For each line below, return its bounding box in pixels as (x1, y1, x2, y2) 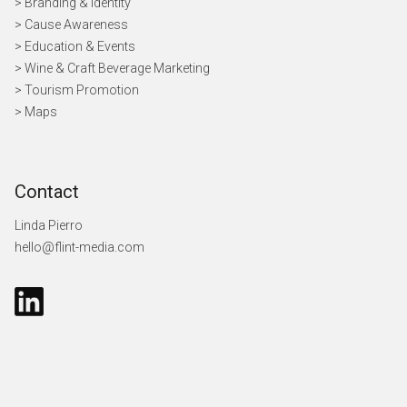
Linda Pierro (15, 218, 83, 233)
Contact (15, 181, 79, 203)
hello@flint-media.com (15, 240, 144, 255)
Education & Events (25, 39, 135, 55)
